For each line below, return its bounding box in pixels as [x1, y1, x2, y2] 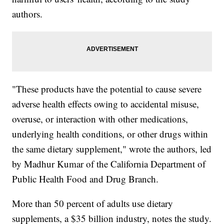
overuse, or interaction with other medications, [12, 112, 188, 125]
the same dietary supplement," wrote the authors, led [12, 142, 212, 155]
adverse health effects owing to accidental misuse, [12, 97, 199, 110]
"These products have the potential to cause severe [12, 82, 202, 95]
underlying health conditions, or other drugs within [12, 127, 208, 140]
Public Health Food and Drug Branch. [12, 172, 159, 185]
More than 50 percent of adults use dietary [12, 197, 173, 210]
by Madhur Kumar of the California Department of [12, 157, 206, 170]
